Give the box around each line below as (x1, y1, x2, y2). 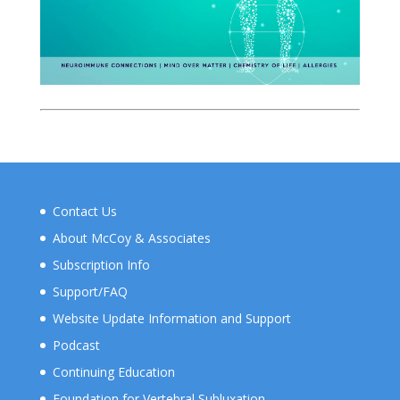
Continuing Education (52, 362, 175, 380)
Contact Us (52, 202, 117, 220)
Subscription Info (52, 255, 150, 273)
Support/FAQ (52, 282, 128, 300)
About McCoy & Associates (52, 229, 211, 246)
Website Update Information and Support (52, 309, 291, 327)
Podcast (52, 336, 100, 354)
